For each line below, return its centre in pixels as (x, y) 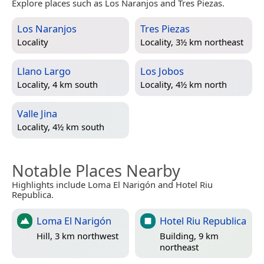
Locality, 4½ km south (61, 127)
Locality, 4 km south (57, 85)
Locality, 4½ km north (184, 85)
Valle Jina (37, 113)
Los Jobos (162, 71)
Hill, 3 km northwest (77, 236)
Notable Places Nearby (96, 170)
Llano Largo (44, 71)
